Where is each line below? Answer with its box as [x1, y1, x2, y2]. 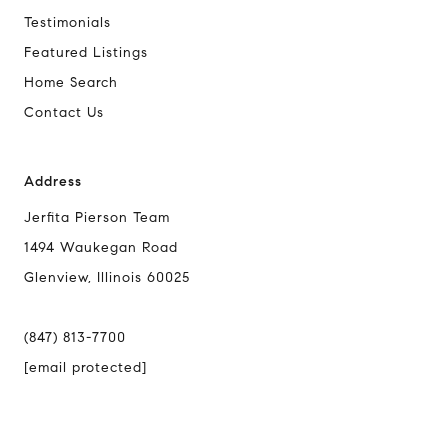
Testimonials [24, 14, 111, 32]
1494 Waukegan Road [24, 239, 178, 257]
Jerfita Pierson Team [24, 209, 175, 227]
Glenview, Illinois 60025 [24, 269, 190, 287]
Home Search [24, 74, 118, 92]
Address [24, 173, 82, 191]
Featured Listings [24, 44, 148, 62]
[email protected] [24, 359, 147, 377]
